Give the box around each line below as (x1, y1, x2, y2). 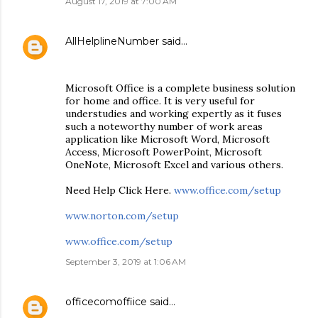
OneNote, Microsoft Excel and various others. (65, 158, 283, 171)
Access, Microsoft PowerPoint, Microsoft (65, 146, 262, 158)
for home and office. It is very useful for (65, 94, 255, 107)
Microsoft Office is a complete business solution (65, 82, 295, 94)
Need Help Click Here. (65, 184, 174, 197)
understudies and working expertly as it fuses (65, 107, 282, 120)
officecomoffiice (65, 295, 147, 308)
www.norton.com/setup (65, 209, 179, 222)
